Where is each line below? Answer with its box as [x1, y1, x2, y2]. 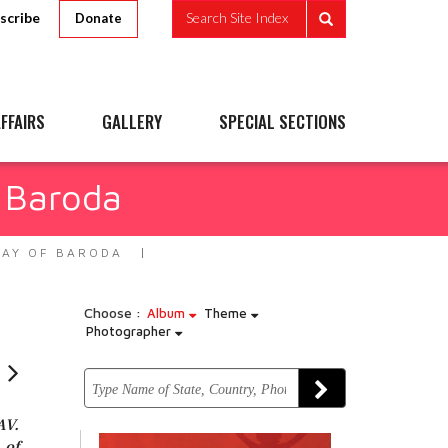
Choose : [83, 304, 141, 321]
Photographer [85, 323, 175, 339]
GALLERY [102, 109, 162, 134]
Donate [75, 10, 122, 26]
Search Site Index [186, 9, 288, 27]
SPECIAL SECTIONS [219, 109, 346, 134]
